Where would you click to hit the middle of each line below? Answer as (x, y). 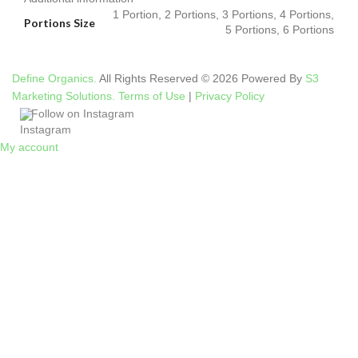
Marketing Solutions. (64, 96)
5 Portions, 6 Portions (280, 30)
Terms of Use (152, 96)
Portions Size (60, 22)
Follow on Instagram (83, 114)
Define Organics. (54, 79)
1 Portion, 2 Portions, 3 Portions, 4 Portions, (223, 15)
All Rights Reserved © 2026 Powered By (201, 79)
